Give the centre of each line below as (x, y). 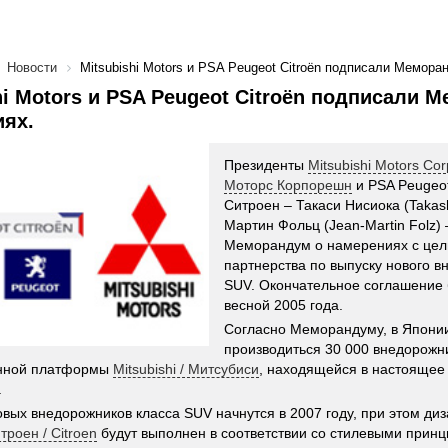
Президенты (266, 165)
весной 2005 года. (283, 305)
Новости (32, 67)
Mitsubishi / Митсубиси (186, 369)
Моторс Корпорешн (288, 185)
